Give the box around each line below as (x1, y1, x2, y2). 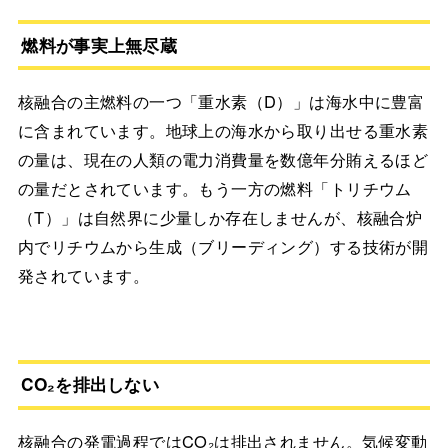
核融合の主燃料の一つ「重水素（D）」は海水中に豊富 (17, 89, 425, 114)
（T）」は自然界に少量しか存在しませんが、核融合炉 (17, 205, 423, 230)
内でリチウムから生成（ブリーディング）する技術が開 (17, 234, 429, 259)
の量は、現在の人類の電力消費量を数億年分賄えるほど (17, 147, 429, 172)
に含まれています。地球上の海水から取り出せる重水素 (17, 118, 429, 143)
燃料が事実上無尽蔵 (21, 32, 178, 57)
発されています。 (17, 263, 150, 288)
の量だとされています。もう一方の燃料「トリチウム (17, 176, 412, 201)
